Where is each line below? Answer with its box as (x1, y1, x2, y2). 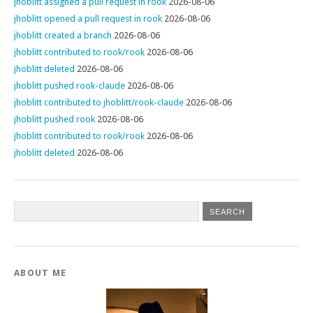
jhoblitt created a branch (14, 30, 112, 41)
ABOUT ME (14, 268, 67, 278)
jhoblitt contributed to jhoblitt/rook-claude (14, 97, 184, 108)
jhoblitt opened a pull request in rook (14, 13, 162, 24)
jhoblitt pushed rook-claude (14, 80, 125, 91)
